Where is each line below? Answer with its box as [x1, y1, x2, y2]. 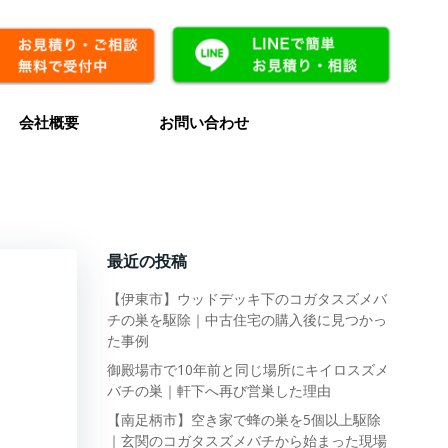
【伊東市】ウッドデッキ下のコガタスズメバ [106, 289, 387, 308]
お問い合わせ [158, 112, 249, 132]
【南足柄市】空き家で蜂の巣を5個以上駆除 [106, 410, 381, 429]
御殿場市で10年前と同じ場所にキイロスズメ [106, 360, 389, 379]
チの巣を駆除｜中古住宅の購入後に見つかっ [106, 310, 387, 329]
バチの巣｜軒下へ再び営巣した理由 [106, 381, 331, 400]
